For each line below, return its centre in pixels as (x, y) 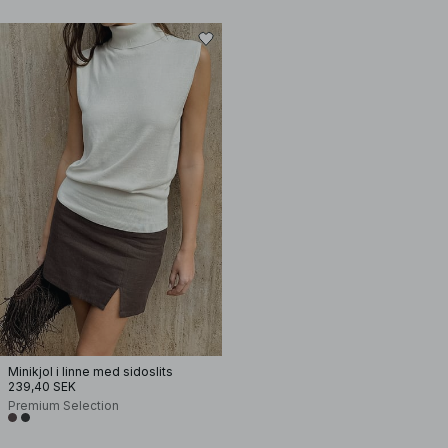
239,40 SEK (42, 386)
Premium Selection (63, 405)
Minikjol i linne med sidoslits (90, 371)
